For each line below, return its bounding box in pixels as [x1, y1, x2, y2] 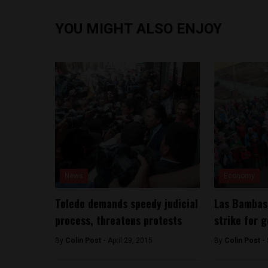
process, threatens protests [55, 212, 182, 228]
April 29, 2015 [108, 236, 153, 245]
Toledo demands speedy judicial [55, 196, 198, 211]
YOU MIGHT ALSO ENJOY [55, 20, 222, 37]
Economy [223, 172, 255, 180]
